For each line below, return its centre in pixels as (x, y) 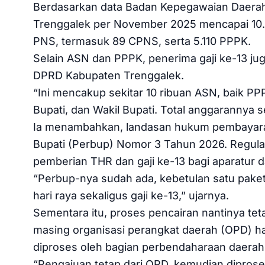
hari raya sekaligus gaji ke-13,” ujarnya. (131, 195)
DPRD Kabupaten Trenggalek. (109, 75)
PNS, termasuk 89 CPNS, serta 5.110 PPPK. (142, 41)
